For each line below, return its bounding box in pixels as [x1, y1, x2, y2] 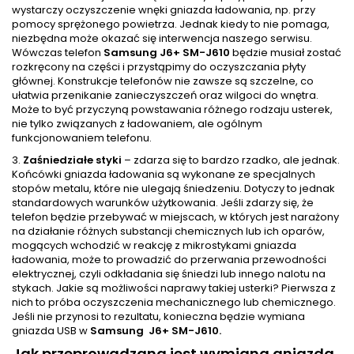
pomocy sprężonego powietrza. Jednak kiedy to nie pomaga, [12, 17, 330, 32]
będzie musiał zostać [232, 45, 341, 61]
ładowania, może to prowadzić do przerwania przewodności [12, 252, 326, 268]
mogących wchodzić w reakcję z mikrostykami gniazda [12, 238, 296, 254]
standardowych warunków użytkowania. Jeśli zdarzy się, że [12, 195, 314, 211]
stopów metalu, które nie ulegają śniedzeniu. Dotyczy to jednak [12, 181, 335, 197]
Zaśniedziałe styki [23, 153, 122, 168]
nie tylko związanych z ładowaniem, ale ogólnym [12, 116, 262, 132]
